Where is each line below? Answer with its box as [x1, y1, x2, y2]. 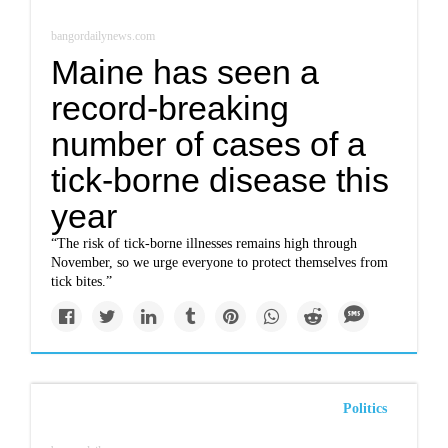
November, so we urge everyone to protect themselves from [51, 255, 389, 271]
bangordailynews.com [51, 29, 156, 44]
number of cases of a [51, 125, 367, 164]
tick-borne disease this [51, 161, 390, 200]
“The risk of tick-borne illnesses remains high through [51, 236, 358, 252]
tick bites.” [51, 274, 113, 290]
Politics [342, 401, 387, 417]
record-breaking [51, 89, 290, 128]
